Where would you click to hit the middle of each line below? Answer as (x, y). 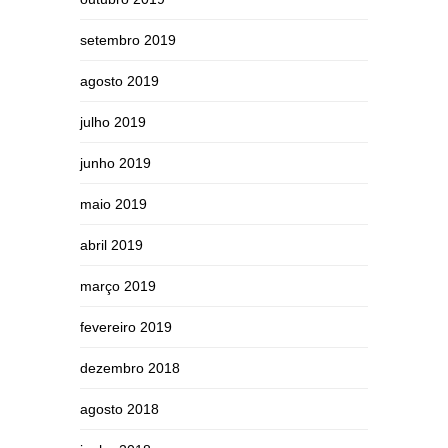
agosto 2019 (119, 81)
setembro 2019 (128, 40)
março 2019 (118, 286)
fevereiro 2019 (126, 327)
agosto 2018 (119, 409)
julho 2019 (113, 122)
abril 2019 (111, 245)
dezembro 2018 (130, 368)
